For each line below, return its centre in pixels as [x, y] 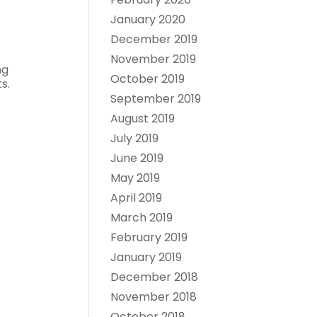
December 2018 [154, 277]
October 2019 [147, 79]
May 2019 [135, 178]
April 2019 [136, 198]
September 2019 [155, 99]
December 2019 [154, 39]
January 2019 [146, 257]
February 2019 [149, 237]
